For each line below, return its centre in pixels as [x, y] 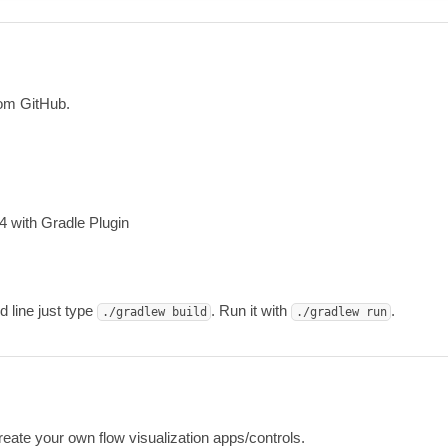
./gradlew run [341, 312]
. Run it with [251, 311]
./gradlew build [154, 312]
